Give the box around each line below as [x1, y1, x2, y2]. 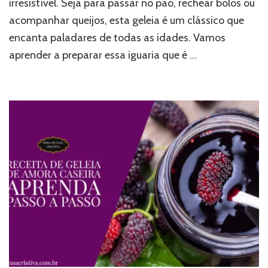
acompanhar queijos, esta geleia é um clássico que [9, 13, 244, 27]
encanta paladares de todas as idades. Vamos [9, 31, 226, 44]
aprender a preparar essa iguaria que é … [9, 48, 197, 62]
